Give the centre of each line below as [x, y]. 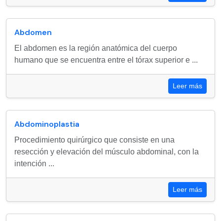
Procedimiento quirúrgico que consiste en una [94, 140]
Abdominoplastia [47, 124]
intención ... [34, 164]
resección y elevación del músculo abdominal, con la [107, 152]
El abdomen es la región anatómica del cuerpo [96, 48]
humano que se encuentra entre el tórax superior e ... [106, 60]
